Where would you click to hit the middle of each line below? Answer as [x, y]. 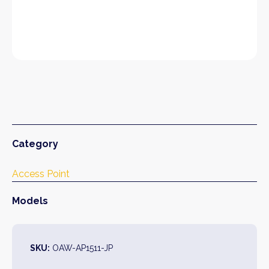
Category [35, 144]
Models [30, 201]
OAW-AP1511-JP [81, 248]
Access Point [41, 174]
